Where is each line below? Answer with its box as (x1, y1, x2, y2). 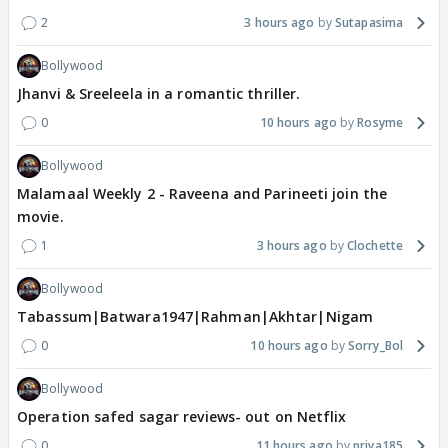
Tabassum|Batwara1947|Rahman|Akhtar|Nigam (17, 307, 373, 327)
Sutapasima (335, 14, 403, 32)
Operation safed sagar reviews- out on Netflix (17, 407, 347, 427)
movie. (17, 207, 64, 227)
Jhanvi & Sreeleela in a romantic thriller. (17, 84, 301, 104)
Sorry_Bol (348, 337, 403, 355)
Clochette (347, 237, 403, 255)
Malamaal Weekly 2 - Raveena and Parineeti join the (17, 184, 387, 204)
